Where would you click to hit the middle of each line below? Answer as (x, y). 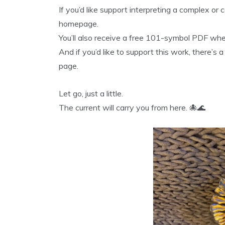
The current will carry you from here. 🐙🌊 (132, 107)
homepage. (79, 24)
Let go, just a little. (91, 93)
